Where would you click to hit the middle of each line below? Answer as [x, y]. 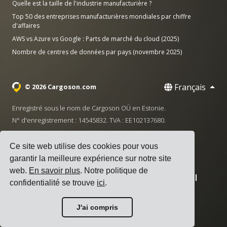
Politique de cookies [47, 189]
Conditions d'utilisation [52, 177]
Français [190, 87]
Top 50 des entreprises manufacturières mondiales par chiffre [102, 16]
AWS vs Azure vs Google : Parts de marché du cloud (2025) [96, 39]
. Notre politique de [114, 171]
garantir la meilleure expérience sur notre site [91, 159]
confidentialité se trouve [53, 183]
